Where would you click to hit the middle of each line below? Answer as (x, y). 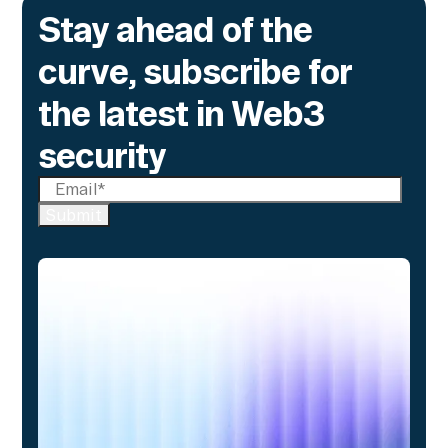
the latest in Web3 (182, 112)
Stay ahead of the (175, 28)
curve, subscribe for (195, 70)
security (102, 154)
